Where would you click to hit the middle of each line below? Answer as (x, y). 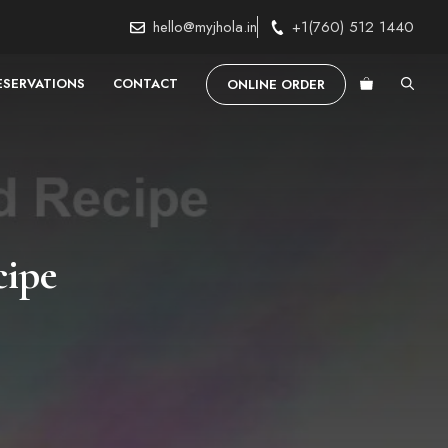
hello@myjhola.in (204, 27)
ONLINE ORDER (276, 84)
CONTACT (145, 83)
